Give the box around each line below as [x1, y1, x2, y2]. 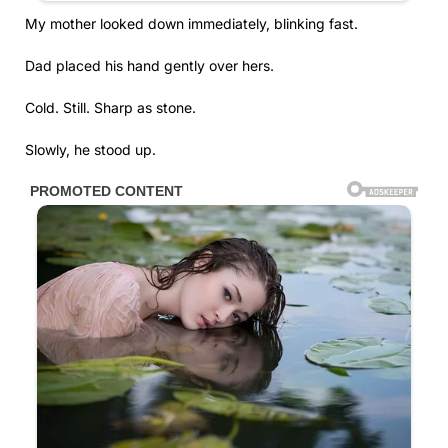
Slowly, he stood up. [25, 140, 156, 158]
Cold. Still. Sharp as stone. [25, 98, 196, 116]
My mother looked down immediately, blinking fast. [25, 14, 358, 32]
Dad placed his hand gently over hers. [25, 56, 274, 74]
